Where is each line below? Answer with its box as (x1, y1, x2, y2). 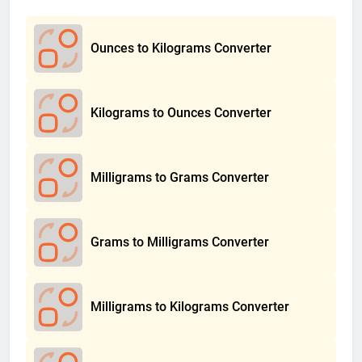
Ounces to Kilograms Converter (90, 40, 271, 56)
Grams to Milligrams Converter (90, 234, 269, 250)
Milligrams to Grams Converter (90, 169, 269, 185)
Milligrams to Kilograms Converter (90, 298, 289, 314)
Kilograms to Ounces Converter (90, 104, 271, 120)
